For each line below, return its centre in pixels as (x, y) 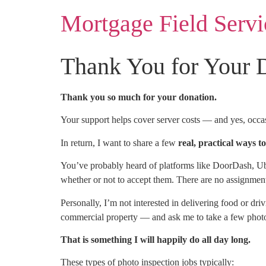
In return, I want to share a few (119, 142)
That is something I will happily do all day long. (156, 239)
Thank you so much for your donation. (139, 97)
